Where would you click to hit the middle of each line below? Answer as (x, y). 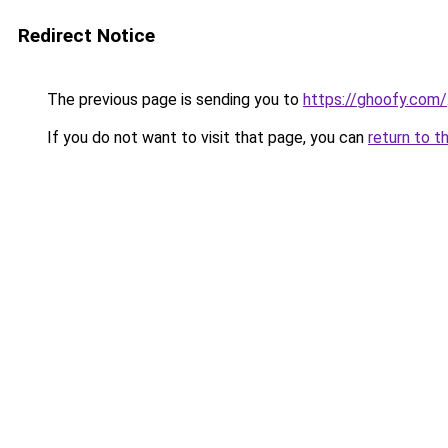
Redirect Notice (86, 35)
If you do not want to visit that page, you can (205, 137)
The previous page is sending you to (173, 99)
